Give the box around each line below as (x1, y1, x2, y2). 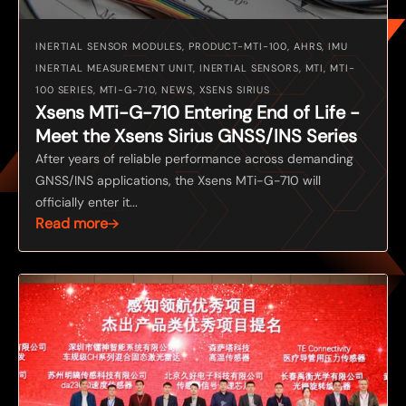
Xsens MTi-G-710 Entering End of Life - (35, 100, 360, 124)
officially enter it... (35, 193, 138, 210)
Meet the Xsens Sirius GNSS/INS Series (35, 123, 357, 148)
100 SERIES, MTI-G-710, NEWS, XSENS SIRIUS (35, 82, 271, 96)
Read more (35, 213, 108, 233)
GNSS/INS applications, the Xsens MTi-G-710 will (35, 171, 321, 188)
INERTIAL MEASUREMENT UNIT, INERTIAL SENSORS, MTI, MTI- (35, 61, 355, 74)
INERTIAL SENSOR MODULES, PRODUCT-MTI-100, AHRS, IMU (35, 39, 348, 53)
